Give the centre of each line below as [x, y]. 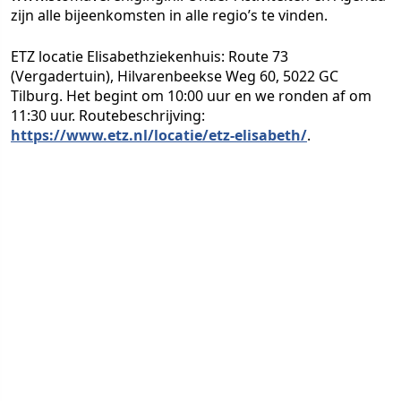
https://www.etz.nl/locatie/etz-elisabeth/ [159, 135]
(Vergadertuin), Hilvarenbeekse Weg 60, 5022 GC [175, 76]
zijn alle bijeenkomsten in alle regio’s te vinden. [169, 15]
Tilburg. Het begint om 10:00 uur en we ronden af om [191, 96]
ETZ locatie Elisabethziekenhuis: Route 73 [149, 56]
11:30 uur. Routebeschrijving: [108, 115]
